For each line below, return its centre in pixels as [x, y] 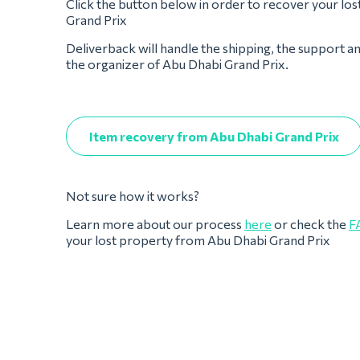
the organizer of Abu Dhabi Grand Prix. [177, 64]
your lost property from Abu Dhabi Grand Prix [198, 240]
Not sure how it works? [134, 196]
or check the [310, 224]
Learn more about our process [155, 224]
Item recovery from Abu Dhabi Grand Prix [214, 136]
